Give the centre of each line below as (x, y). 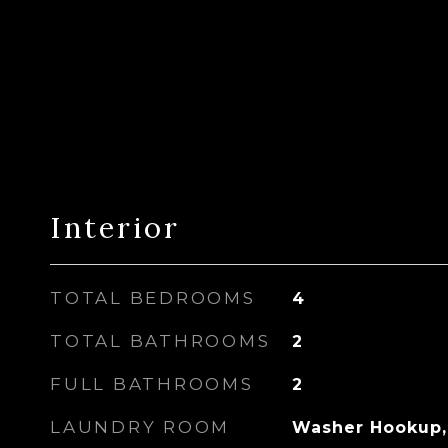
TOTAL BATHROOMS (160, 341)
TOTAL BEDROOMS (153, 298)
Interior (115, 227)
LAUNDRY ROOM (140, 427)
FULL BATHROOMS (152, 384)
